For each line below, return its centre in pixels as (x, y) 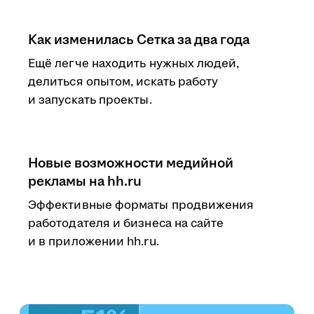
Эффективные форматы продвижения (141, 205)
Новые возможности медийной (131, 163)
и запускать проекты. (90, 100)
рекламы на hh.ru (85, 182)
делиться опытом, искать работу (123, 82)
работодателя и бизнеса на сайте (126, 224)
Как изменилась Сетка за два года (139, 40)
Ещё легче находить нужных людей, (134, 64)
